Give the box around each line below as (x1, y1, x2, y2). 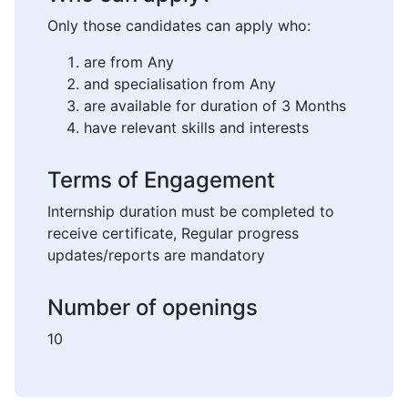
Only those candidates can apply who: (47, 16, 311, 36)
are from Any (84, 53, 174, 72)
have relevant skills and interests (84, 118, 309, 138)
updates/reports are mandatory (47, 246, 265, 265)
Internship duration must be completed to (47, 202, 334, 221)
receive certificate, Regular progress (47, 224, 299, 243)
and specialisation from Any (84, 75, 276, 94)
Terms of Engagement (47, 167, 275, 194)
